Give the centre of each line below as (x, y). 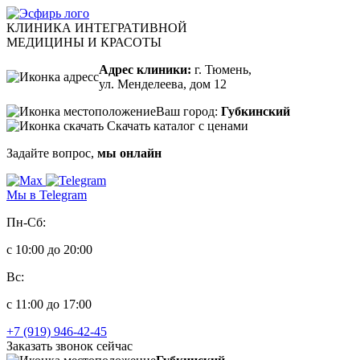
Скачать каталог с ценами (178, 126)
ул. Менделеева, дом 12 (163, 84)
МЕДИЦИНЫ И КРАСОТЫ (84, 42)
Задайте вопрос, (52, 153)
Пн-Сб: (26, 222)
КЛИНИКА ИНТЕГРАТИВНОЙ (97, 28)
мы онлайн (129, 153)
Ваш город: (188, 111)
